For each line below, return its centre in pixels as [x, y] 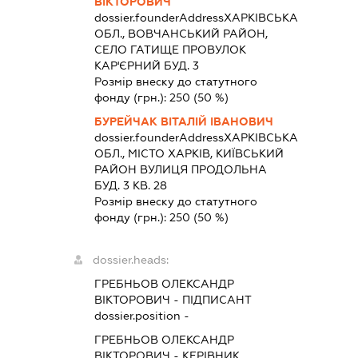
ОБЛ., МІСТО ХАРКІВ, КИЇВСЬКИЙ [189, 153]
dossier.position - [142, 315]
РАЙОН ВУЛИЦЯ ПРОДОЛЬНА [181, 169]
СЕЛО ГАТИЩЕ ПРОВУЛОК [171, 49]
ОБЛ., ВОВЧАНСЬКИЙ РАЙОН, [181, 33]
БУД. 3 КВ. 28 [131, 185]
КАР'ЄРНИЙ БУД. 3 [147, 65]
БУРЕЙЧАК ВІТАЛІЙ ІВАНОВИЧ [184, 121]
